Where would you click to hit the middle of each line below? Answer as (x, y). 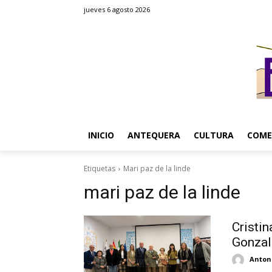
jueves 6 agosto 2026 (117, 9)
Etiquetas (100, 168)
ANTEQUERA (154, 135)
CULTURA (214, 135)
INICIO (101, 135)
